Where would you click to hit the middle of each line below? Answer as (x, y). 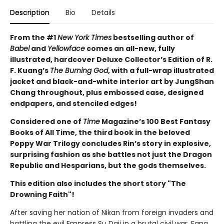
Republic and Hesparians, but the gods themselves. (108, 165)
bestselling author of (153, 37)
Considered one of (46, 121)
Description (30, 12)
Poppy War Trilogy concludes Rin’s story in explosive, (110, 143)
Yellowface (66, 48)
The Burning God (79, 70)
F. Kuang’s (30, 70)
